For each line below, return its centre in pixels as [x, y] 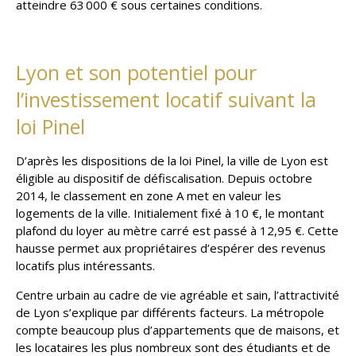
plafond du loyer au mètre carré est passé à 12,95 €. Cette [177, 230]
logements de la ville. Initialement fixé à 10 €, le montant [170, 213]
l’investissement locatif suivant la [166, 99]
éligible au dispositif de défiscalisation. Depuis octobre [164, 178]
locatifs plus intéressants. [85, 265]
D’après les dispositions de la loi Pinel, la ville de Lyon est [172, 160]
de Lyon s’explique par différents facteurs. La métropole [170, 312]
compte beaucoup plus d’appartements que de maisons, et [178, 329]
